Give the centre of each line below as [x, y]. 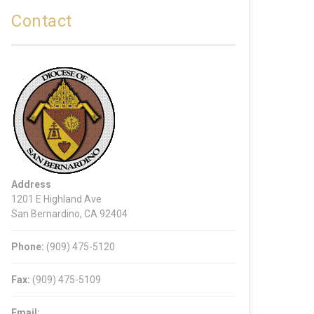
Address [31, 184]
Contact [42, 21]
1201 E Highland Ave [56, 199]
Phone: [28, 247]
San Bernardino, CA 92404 [69, 214]
